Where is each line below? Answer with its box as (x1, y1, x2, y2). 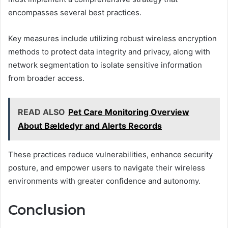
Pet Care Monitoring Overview (68, 107, 189, 118)
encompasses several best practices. (8, 8, 141, 18)
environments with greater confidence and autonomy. (8, 176, 201, 186)
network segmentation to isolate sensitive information (8, 60, 202, 70)
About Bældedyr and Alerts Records (18, 121, 162, 131)
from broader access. (8, 73, 84, 83)
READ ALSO (18, 107, 65, 118)
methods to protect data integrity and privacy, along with (8, 47, 210, 57)
